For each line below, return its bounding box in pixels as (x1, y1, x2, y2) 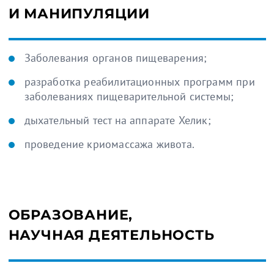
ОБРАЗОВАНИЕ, (8, 206, 133, 223)
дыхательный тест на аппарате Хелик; (24, 113, 211, 127)
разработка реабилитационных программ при (24, 74, 255, 89)
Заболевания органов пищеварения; (24, 50, 207, 65)
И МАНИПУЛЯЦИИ (8, 4, 150, 22)
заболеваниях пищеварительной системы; (24, 89, 234, 103)
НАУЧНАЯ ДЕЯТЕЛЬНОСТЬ (8, 226, 215, 243)
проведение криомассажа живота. (24, 136, 194, 151)
